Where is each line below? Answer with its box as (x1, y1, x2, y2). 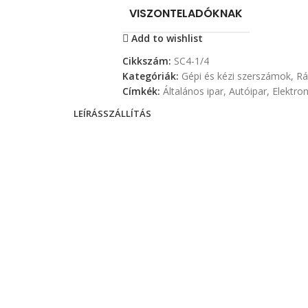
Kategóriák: (122, 69, 179, 83)
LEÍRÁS (73, 107, 103, 120)
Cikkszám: (122, 54, 174, 68)
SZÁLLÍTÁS (102, 107, 151, 120)
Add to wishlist (131, 31, 203, 45)
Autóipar (228, 85, 267, 98)
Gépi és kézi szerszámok (181, 69, 291, 83)
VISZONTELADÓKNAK (129, 5, 243, 22)
